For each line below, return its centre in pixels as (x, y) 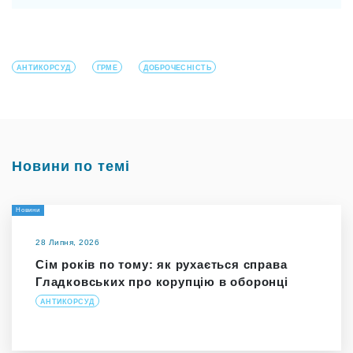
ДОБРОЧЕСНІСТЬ (178, 67)
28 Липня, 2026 (67, 242)
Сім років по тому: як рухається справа (162, 264)
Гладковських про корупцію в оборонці (162, 281)
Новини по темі (71, 166)
